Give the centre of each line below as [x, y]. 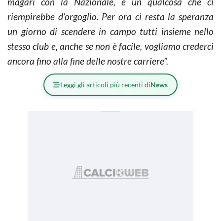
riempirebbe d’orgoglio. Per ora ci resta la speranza [110, 16]
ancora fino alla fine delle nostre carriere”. [88, 61]
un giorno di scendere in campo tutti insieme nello [110, 31]
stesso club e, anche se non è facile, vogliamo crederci [110, 46]
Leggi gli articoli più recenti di [105, 84]
